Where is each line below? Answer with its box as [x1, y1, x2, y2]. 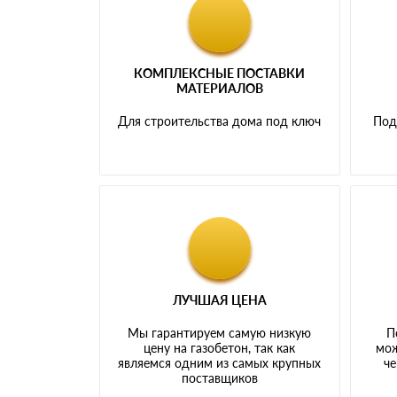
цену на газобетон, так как [144, 339, 296, 355]
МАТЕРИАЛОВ [175, 80, 263, 96]
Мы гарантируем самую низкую [128, 324, 312, 340]
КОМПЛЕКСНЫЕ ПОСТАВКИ [134, 65, 306, 81]
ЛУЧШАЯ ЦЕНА [172, 292, 267, 307]
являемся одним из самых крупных [118, 354, 322, 370]
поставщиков [181, 370, 258, 385]
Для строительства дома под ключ [118, 113, 322, 128]
